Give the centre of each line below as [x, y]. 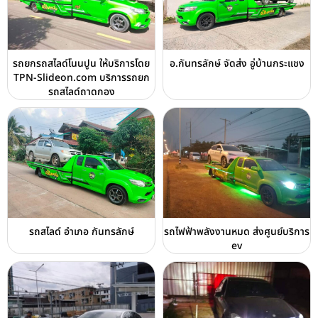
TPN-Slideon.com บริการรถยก [81, 77]
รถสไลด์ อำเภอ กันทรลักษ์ [81, 231]
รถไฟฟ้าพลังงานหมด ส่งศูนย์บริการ [237, 231]
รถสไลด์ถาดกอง [81, 92]
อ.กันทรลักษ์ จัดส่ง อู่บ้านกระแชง [237, 63]
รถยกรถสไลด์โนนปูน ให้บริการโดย [81, 63]
